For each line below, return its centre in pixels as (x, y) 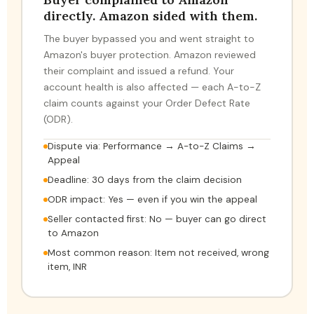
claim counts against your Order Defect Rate (147, 103)
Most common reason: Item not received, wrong (158, 252)
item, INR (67, 266)
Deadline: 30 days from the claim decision (145, 179)
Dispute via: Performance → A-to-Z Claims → (152, 146)
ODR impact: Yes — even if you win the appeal (152, 199)
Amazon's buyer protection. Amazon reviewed (150, 54)
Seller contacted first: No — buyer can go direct (157, 219)
